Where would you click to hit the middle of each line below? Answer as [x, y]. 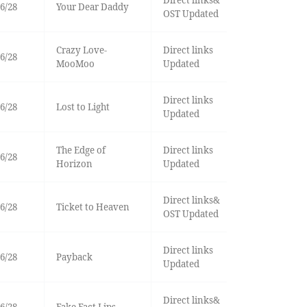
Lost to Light [83, 107]
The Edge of [81, 150]
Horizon [74, 164]
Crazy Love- [81, 50]
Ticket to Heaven [93, 207]
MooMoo [75, 64]
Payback [74, 257]
